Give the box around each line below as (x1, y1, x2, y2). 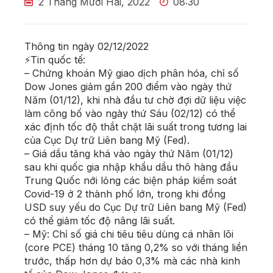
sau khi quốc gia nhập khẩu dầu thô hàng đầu (24, 161, 238, 173)
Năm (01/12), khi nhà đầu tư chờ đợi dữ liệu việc (24, 94, 246, 106)
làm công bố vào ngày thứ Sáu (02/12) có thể (24, 107, 235, 119)
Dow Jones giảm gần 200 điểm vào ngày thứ (24, 80, 232, 93)
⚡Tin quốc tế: (24, 54, 85, 66)
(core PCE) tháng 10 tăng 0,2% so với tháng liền (24, 241, 247, 253)
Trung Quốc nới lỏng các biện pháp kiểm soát (24, 174, 236, 186)
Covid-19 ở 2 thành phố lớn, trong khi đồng (24, 188, 225, 200)
